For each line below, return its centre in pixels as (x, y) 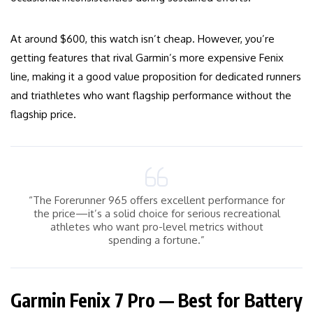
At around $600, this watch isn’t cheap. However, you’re (143, 39)
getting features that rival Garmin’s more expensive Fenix (147, 58)
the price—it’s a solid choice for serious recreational (156, 214)
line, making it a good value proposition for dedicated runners (156, 77)
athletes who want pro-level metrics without (156, 227)
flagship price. (43, 115)
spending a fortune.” (156, 240)
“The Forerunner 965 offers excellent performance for (156, 201)
